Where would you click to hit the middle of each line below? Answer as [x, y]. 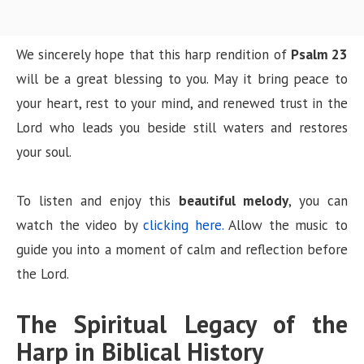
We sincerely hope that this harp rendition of [154, 54]
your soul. [44, 152]
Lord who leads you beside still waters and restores [182, 127]
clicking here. [186, 225]
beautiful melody [234, 200]
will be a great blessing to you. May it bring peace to [182, 78]
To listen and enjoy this [97, 200]
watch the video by [80, 225]
